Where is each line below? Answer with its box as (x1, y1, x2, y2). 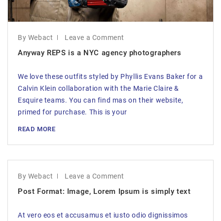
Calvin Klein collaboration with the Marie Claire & (18, 84, 179, 92)
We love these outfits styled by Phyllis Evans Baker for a (18, 73, 203, 80)
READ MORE (18, 125, 56, 133)
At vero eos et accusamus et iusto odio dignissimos (18, 211, 188, 219)
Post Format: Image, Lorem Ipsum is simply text (18, 187, 191, 196)
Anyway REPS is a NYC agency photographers (18, 48, 182, 57)
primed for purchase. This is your (18, 108, 127, 116)
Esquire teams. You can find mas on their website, (18, 96, 184, 104)
